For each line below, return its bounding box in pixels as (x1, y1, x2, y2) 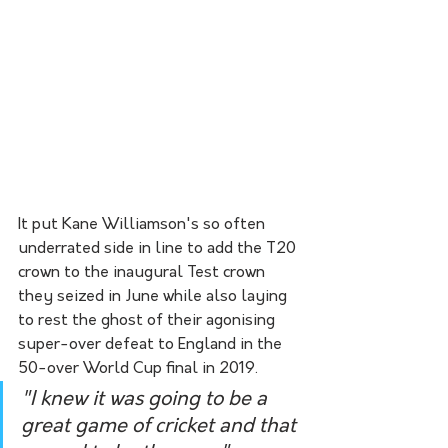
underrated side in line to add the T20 (18, 240, 300, 257)
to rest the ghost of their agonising (18, 312, 279, 329)
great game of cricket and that (21, 416, 301, 437)
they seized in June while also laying (18, 288, 291, 305)
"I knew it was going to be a (21, 389, 272, 410)
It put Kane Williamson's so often (18, 216, 269, 233)
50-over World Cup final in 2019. (18, 360, 258, 377)
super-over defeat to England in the (18, 336, 286, 353)
